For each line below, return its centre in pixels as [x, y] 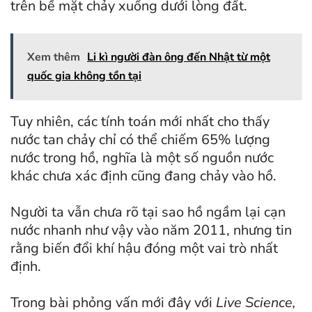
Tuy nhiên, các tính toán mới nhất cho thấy [140, 122]
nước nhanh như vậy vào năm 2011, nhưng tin [151, 231]
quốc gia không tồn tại [84, 76]
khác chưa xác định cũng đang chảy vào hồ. [143, 176]
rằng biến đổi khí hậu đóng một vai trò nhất [144, 249]
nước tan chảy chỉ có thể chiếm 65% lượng [140, 140]
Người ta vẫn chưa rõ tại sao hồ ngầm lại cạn [148, 212]
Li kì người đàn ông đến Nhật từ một [179, 57]
